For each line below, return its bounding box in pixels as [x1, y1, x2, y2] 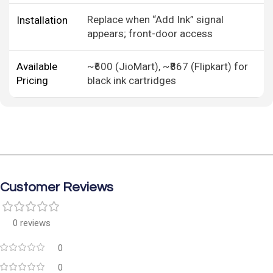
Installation [16, 14, 68, 27]
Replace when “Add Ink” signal [87, 13, 224, 26]
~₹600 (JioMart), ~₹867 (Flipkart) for [87, 60, 248, 73]
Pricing [16, 74, 48, 87]
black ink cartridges [87, 74, 176, 87]
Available [16, 60, 57, 73]
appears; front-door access [87, 27, 213, 40]
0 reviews [12, 218, 51, 229]
